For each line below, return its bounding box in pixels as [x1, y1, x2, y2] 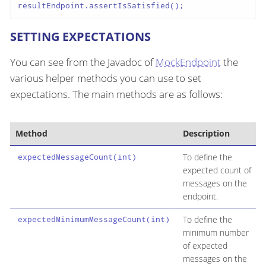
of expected [182, 239, 227, 251]
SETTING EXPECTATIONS [10, 28, 151, 45]
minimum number [182, 226, 249, 238]
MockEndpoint [156, 55, 221, 69]
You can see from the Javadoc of [10, 55, 156, 69]
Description [182, 127, 230, 139]
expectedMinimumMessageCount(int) [17, 214, 170, 225]
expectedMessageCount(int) [17, 151, 137, 163]
